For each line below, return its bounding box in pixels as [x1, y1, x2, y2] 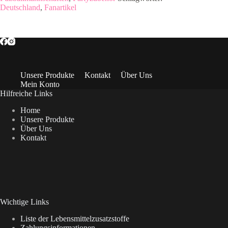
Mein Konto [20, 80, 60, 89]
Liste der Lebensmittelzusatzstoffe [20, 214, 129, 223]
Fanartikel [44, 3, 76, 12]
